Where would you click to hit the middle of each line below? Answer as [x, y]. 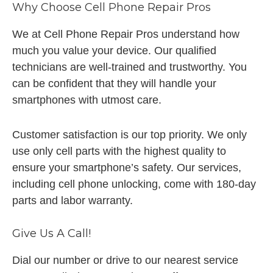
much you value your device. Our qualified [114, 51]
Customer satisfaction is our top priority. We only [129, 135]
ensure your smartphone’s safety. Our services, [127, 168]
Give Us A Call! [51, 233]
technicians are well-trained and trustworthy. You [129, 67]
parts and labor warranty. [73, 200]
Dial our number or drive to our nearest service [125, 260]
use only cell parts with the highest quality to [119, 151]
